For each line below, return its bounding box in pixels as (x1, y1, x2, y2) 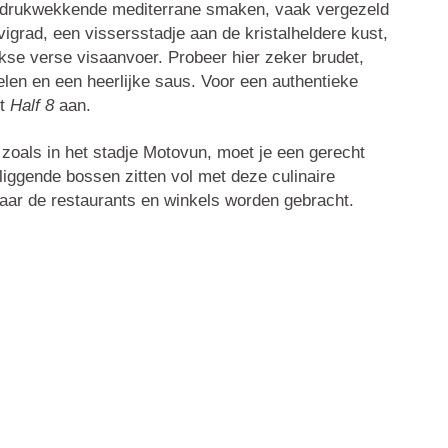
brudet (311, 48, 359, 68)
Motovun (142, 142, 207, 162)
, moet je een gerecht (206, 142, 365, 162)
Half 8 (9, 96, 54, 116)
